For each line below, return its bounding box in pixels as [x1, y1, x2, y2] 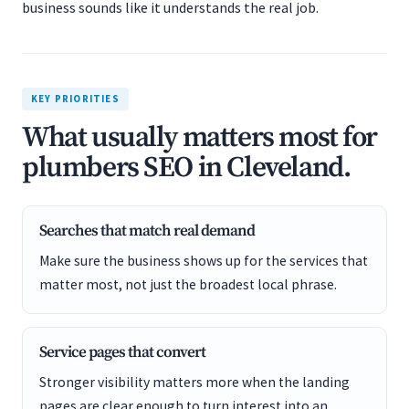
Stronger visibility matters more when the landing [39, 373, 350, 391]
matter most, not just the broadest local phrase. [39, 276, 337, 293]
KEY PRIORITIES [31, 92, 120, 105]
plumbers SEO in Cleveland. [22, 150, 351, 186]
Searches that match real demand [39, 221, 255, 241]
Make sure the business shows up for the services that [39, 252, 368, 269]
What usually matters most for [22, 120, 378, 156]
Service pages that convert [39, 342, 205, 362]
